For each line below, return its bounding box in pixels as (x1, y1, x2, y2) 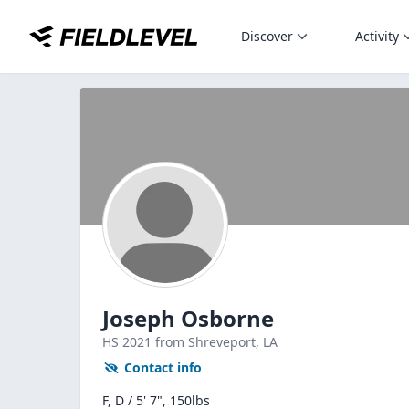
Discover (241, 27, 293, 45)
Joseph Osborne (102, 303, 274, 333)
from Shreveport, (155, 333, 263, 351)
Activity (355, 27, 399, 45)
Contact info (124, 359, 202, 376)
